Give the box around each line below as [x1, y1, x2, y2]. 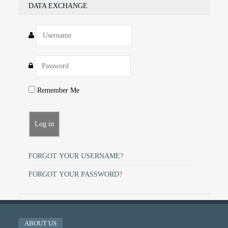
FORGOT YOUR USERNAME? [28, 152, 123, 160]
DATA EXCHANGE [28, 2, 88, 10]
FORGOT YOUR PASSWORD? [28, 170, 122, 179]
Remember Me [35, 87, 79, 95]
